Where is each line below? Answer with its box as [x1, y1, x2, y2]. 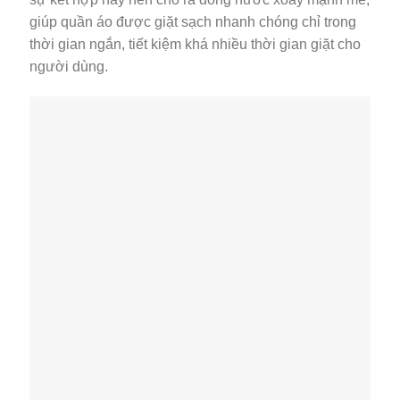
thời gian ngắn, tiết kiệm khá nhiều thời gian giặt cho [29, 37, 361, 53]
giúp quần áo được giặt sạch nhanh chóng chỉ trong [29, 14, 356, 30]
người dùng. [29, 59, 108, 75]
